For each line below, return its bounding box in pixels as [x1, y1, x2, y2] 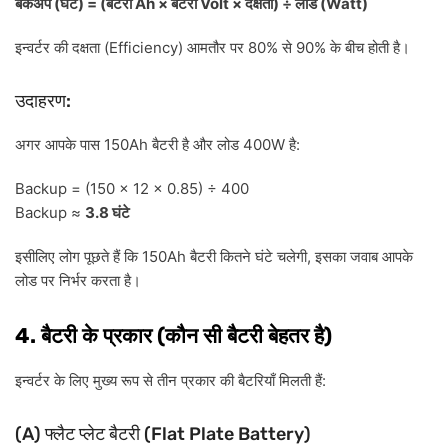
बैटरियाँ [238, 372, 275, 390]
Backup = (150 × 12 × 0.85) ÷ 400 [15, 179, 249, 199]
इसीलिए [15, 248, 55, 266]
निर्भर [59, 272, 87, 290]
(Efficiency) [100, 38, 187, 58]
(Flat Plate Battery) [140, 423, 311, 446]
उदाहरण [15, 91, 66, 112]
